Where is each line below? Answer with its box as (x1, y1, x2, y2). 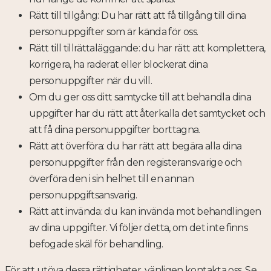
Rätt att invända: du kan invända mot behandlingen (29, 206, 261, 218)
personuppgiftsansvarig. (29, 189, 137, 201)
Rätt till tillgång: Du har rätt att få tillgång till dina (29, 10, 246, 22)
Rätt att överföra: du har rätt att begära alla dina (29, 140, 242, 152)
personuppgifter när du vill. (29, 75, 152, 87)
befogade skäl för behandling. (29, 238, 163, 250)
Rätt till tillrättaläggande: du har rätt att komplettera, (29, 42, 266, 54)
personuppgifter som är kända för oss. (29, 26, 198, 38)
